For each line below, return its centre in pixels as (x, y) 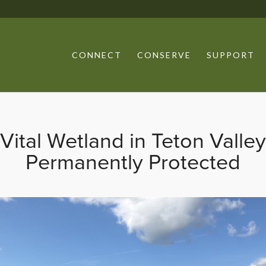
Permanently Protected (133, 162)
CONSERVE (164, 55)
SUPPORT (231, 55)
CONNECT (97, 55)
